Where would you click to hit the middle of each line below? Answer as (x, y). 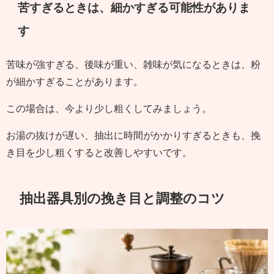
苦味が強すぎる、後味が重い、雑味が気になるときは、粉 (133, 65)
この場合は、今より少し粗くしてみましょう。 (109, 109)
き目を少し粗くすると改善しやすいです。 (99, 153)
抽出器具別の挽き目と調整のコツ (123, 198)
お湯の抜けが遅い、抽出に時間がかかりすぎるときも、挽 (133, 135)
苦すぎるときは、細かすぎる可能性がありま (134, 8)
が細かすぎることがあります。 (75, 82)
